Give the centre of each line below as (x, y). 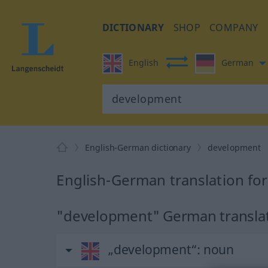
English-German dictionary (138, 147)
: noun (216, 249)
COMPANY (234, 28)
